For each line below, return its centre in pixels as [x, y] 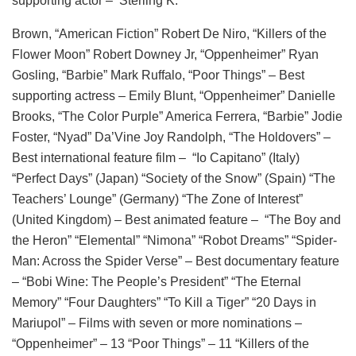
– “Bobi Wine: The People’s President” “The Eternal [157, 281]
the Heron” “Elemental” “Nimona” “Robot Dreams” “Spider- [174, 240]
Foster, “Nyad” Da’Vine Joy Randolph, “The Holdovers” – [171, 137]
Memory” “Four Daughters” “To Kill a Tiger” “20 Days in [164, 302]
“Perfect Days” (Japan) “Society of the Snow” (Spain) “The [174, 178]
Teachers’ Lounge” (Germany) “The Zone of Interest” [157, 199]
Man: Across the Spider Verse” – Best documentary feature [176, 261]
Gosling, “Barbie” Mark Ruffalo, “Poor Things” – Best [158, 75]
